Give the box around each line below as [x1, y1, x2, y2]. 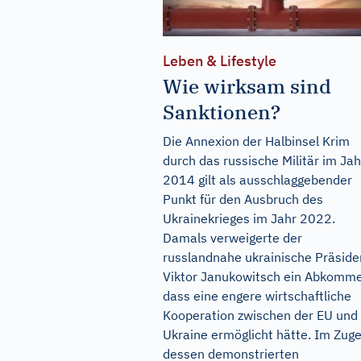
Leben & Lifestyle [163, 51, 276, 70]
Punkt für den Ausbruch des [163, 190, 323, 207]
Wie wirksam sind [163, 73, 331, 99]
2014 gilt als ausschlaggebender [163, 171, 352, 188]
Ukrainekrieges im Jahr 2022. [163, 210, 335, 226]
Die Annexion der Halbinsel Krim [163, 132, 350, 149]
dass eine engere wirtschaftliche [163, 287, 351, 304]
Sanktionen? [163, 98, 280, 125]
